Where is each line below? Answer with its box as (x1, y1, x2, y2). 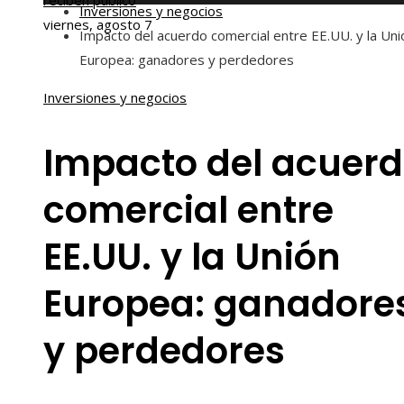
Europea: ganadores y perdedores (79, 50, 294, 69)
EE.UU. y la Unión (43, 232, 341, 283)
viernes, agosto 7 (43, 15, 152, 33)
